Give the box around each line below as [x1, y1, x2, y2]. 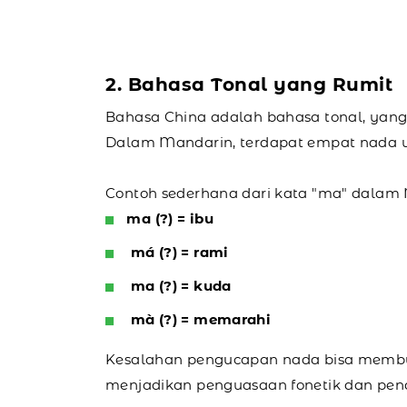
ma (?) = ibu [126, 209, 213, 227]
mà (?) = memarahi [126, 310, 272, 328]
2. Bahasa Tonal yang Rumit [105, 73, 392, 95]
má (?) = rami [126, 243, 229, 261]
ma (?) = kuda [126, 276, 232, 294]
